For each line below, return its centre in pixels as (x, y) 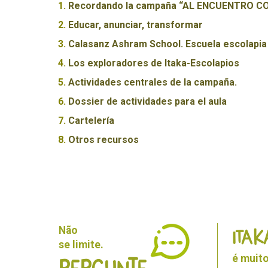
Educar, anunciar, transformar (135, 25)
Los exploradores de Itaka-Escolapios (154, 63)
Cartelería (91, 120)
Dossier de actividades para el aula (147, 101)
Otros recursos (103, 139)
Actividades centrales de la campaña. (153, 82)
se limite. (81, 244)
